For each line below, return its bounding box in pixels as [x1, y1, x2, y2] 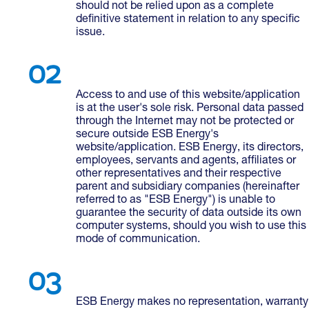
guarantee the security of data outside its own [76, 208, 301, 219]
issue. [76, 28, 105, 39]
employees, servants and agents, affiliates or [76, 156, 296, 167]
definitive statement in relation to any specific [76, 14, 300, 26]
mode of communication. [76, 235, 200, 246]
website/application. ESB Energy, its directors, [76, 143, 303, 154]
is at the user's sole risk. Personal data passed [76, 103, 303, 114]
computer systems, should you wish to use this [76, 221, 306, 232]
